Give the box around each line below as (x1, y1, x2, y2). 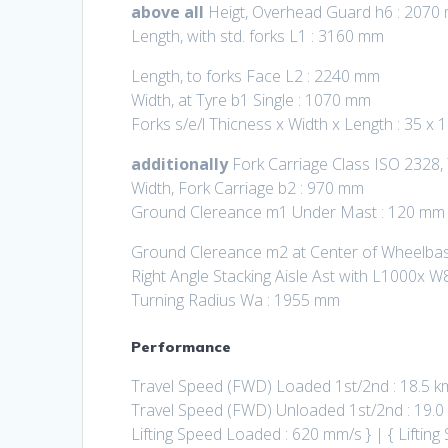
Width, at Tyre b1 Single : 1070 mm (131, 89, 372, 112)
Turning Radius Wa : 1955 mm (131, 289, 341, 312)
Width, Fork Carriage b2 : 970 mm (131, 177, 365, 200)
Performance (131, 338, 232, 357)
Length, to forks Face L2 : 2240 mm (131, 65, 381, 88)
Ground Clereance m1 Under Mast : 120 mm (131, 201, 446, 224)
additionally (131, 153, 229, 176)
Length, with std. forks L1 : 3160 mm (131, 25, 385, 48)
